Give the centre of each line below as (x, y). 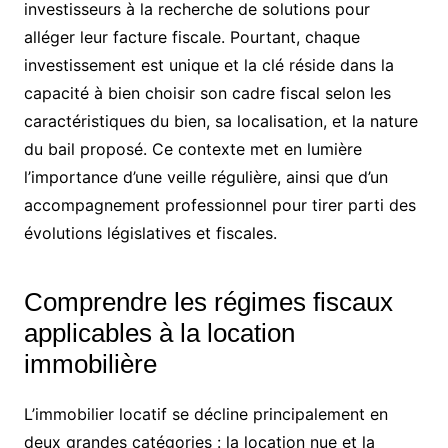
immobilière (90, 364)
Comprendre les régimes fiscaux (208, 302)
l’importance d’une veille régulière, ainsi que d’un (205, 177)
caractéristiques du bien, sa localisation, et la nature (220, 121)
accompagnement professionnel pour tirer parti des (219, 205)
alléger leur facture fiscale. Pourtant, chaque (191, 37)
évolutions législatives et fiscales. (150, 233)
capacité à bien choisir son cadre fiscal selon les (207, 93)
